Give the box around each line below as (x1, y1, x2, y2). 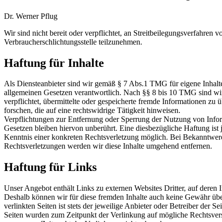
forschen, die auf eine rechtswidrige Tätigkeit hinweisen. (4, 106, 180, 115)
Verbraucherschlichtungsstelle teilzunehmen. (4, 37, 142, 46)
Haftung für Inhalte (4, 56, 104, 69)
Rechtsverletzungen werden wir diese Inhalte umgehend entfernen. (4, 142, 212, 151)
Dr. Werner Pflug (4, 11, 57, 20)
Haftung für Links (4, 161, 97, 174)
